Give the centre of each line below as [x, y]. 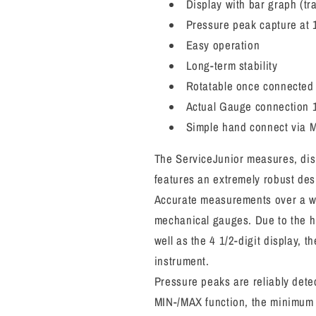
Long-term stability [232, 65]
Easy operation [223, 45]
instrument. [183, 261]
